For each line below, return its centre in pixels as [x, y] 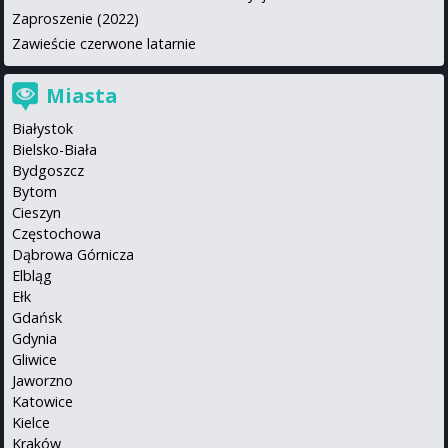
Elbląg [32, 276]
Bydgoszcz [48, 171]
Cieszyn [36, 213]
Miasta [82, 96]
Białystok [42, 129]
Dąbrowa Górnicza [73, 255]
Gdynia [34, 339]
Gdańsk [37, 318]
